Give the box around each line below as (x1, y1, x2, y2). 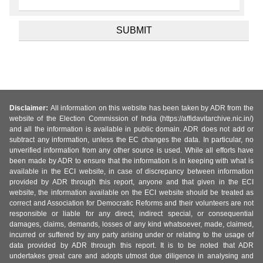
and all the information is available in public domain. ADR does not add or (9, 124, 254, 133)
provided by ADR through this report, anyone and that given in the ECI (9, 177, 254, 186)
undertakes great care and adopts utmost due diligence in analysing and (9, 251, 254, 260)
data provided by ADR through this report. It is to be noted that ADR (9, 241, 254, 249)
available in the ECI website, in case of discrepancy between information (9, 167, 254, 176)
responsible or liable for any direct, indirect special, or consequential (9, 209, 254, 218)
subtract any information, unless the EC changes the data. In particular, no (9, 135, 254, 144)
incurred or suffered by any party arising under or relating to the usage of (9, 230, 254, 239)
